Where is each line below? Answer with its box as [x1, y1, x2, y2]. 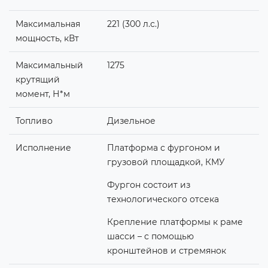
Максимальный [15, 59, 83, 71]
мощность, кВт [15, 32, 79, 44]
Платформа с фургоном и [106, 142, 220, 153]
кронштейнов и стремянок [106, 245, 226, 256]
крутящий [15, 74, 60, 85]
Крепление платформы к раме [106, 216, 243, 227]
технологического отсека [106, 193, 219, 205]
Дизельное [106, 115, 156, 126]
